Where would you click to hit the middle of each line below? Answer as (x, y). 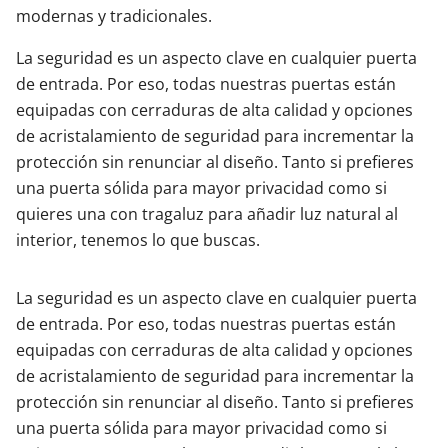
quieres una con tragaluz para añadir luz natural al (207, 214)
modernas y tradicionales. (114, 16)
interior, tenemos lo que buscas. (138, 240)
